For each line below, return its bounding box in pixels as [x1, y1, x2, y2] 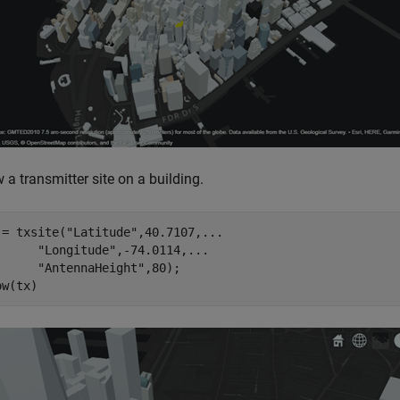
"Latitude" [66, 225, 137, 239]
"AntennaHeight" [37, 261, 145, 275]
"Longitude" [37, 243, 116, 257]
